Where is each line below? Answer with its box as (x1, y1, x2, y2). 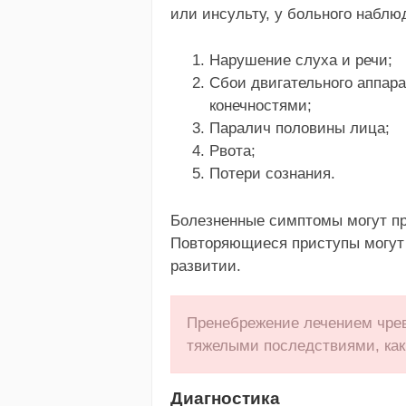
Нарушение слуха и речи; (208, 51, 392, 69)
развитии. (170, 256, 241, 275)
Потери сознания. (208, 164, 335, 182)
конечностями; (208, 96, 312, 114)
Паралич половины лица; (208, 119, 390, 137)
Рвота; (208, 141, 256, 159)
